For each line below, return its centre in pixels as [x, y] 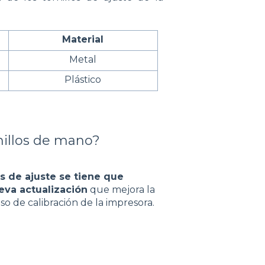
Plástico [83, 80]
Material [83, 40]
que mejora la [122, 189]
